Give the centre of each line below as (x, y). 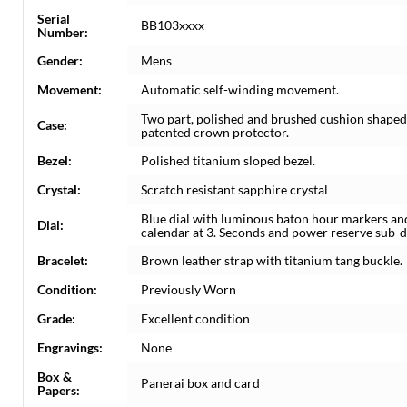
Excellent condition (195, 318)
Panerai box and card (200, 383)
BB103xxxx (173, 25)
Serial (54, 19)
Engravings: (70, 347)
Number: (63, 32)
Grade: (56, 318)
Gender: (60, 60)
